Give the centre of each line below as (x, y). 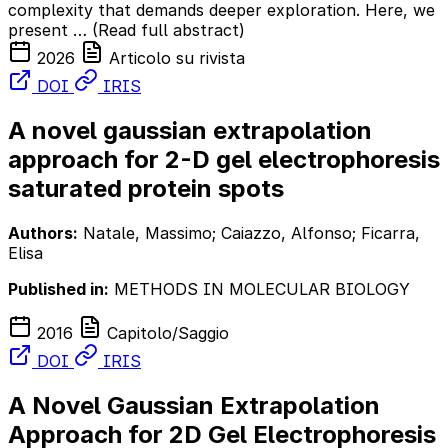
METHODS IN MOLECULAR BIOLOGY (259, 288)
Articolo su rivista (174, 57)
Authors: (43, 232)
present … (50, 29)
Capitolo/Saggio (165, 332)
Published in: (58, 288)
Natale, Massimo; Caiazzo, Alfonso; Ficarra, (249, 232)
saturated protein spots (146, 188)
